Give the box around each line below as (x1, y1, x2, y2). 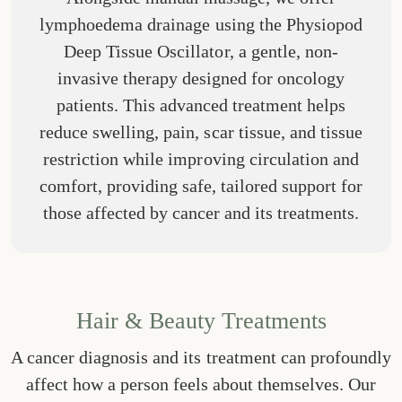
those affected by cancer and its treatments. (42, 202, 360, 223)
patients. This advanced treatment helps (56, 94, 346, 115)
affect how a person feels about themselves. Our (25, 373, 377, 394)
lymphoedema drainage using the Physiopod (39, 13, 363, 34)
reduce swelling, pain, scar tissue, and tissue (39, 121, 363, 142)
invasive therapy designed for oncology (57, 67, 345, 88)
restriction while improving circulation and (43, 148, 359, 169)
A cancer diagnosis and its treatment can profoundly (11, 346, 391, 367)
